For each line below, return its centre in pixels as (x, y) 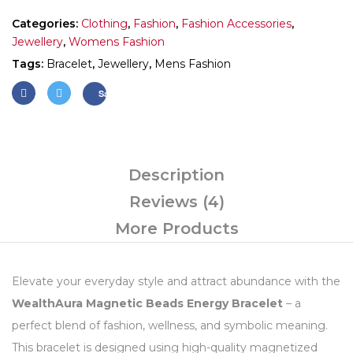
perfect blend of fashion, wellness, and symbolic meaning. (170, 325)
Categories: (46, 24)
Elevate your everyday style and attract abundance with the (176, 281)
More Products (176, 229)
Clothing (104, 24)
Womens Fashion (117, 42)
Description (176, 175)
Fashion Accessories (236, 24)
